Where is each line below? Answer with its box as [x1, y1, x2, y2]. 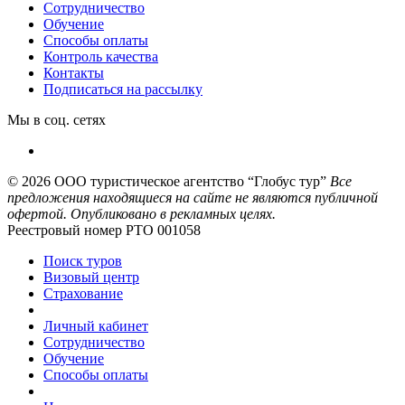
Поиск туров [43, 253, 122, 269]
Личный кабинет [43, 318, 148, 334]
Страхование [43, 286, 123, 302]
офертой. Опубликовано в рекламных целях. [7, 206, 276, 222]
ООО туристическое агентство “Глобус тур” [54, 174, 326, 190]
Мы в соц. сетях [7, 112, 106, 128]
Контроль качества [43, 49, 158, 65]
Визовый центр [43, 269, 139, 286]
